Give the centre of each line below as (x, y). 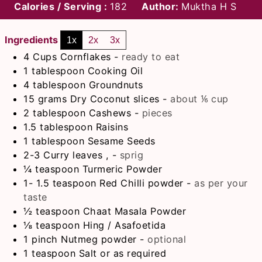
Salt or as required (123, 254)
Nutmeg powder (99, 239)
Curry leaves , (78, 155)
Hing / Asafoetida (124, 225)
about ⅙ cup (199, 99)
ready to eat (151, 57)
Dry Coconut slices (115, 99)
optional (167, 239)
